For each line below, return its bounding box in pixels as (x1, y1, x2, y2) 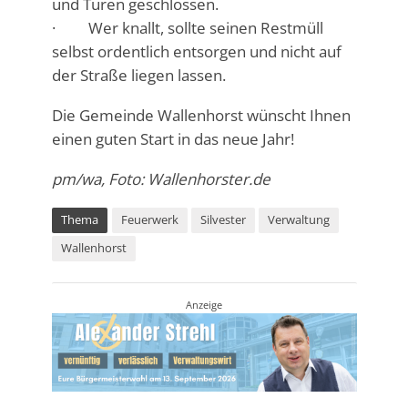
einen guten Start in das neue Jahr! (51, 128, 294, 150)
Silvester (199, 211, 246, 228)
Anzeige (186, 297, 222, 311)
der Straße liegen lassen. (51, 65, 226, 87)
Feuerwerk (120, 211, 178, 228)
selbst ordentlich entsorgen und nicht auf (51, 41, 342, 63)
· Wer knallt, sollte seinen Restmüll (51, 17, 323, 39)
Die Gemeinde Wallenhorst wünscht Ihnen (51, 105, 351, 127)
